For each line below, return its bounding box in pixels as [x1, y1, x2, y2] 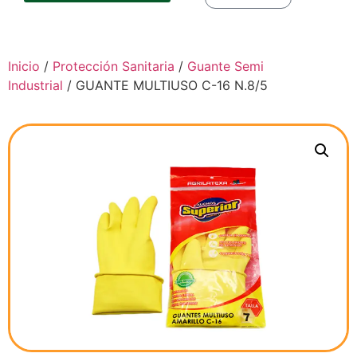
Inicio [8, 57, 40, 74]
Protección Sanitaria [53, 57, 175, 74]
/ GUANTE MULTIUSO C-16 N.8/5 [63, 76, 268, 93]
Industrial [8, 76, 63, 93]
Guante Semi [187, 57, 264, 74]
